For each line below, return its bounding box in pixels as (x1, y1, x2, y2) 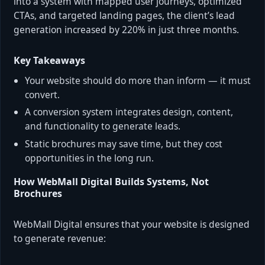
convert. (25, 88, 60, 101)
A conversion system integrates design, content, (25, 105, 234, 119)
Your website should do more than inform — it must (25, 73, 251, 87)
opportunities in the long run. (25, 151, 154, 164)
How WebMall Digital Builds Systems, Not (14, 174, 209, 188)
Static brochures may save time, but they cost (25, 137, 223, 150)
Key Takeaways (14, 53, 85, 67)
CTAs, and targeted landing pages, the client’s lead (14, 8, 235, 22)
